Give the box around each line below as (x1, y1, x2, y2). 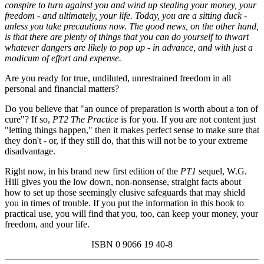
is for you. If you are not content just (121, 114, 256, 124)
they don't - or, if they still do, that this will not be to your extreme (5, 135, 247, 146)
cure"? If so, (5, 114, 52, 124)
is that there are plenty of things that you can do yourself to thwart (5, 31, 249, 42)
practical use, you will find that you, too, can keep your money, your (5, 208, 258, 219)
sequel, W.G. (196, 166, 247, 176)
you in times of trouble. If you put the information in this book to (5, 197, 244, 208)
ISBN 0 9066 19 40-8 (91, 239, 173, 249)
